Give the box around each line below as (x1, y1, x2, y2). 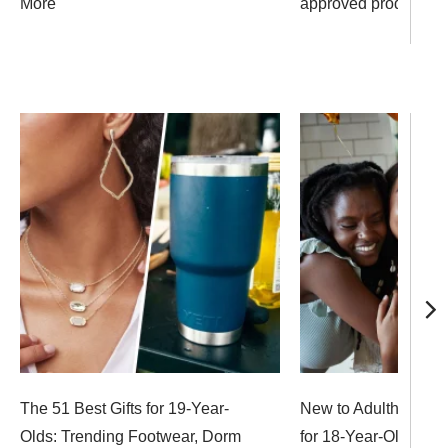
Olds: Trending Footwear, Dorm (20, 428, 241, 445)
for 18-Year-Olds (300, 428, 416, 445)
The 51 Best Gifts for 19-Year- (20, 400, 229, 417)
